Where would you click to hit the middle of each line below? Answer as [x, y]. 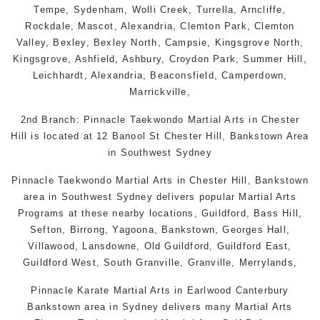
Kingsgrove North [257, 42]
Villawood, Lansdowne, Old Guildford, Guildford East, [160, 246]
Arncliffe [261, 9]
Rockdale [48, 26]
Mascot [96, 26]
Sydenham [99, 9]
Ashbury [142, 59]
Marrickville [158, 91]
